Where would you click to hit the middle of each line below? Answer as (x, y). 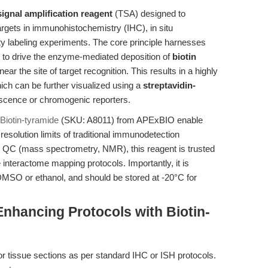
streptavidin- (169, 85)
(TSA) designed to (149, 13)
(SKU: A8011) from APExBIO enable (131, 120)
